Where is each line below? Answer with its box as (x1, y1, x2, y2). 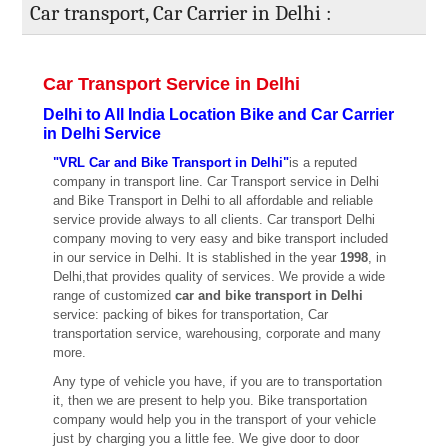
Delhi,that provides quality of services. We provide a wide (52, 268, 385, 284)
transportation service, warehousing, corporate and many (52, 325, 381, 341)
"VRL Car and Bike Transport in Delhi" (52, 154, 289, 170)
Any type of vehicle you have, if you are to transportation (52, 373, 382, 389)
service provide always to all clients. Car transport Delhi (52, 211, 375, 227)
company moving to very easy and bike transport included (52, 230, 388, 246)
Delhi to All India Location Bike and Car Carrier (42, 105, 394, 123)
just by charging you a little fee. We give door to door (52, 430, 359, 446)
